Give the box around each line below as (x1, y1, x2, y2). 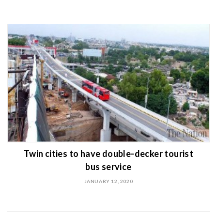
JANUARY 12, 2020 (84, 178, 133, 184)
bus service (85, 161, 132, 172)
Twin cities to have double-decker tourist (23, 148, 194, 159)
